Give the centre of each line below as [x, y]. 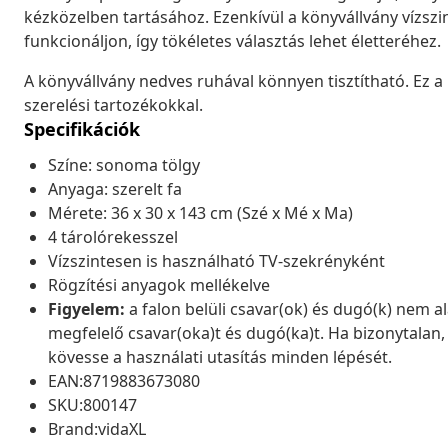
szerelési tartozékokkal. [113, 104]
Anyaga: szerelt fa [115, 188]
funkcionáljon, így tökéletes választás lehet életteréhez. [232, 40]
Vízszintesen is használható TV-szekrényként [216, 260]
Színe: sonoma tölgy [124, 164]
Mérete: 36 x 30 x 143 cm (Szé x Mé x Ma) [200, 212]
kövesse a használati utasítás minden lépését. [220, 356]
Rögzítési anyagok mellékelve [159, 284]
